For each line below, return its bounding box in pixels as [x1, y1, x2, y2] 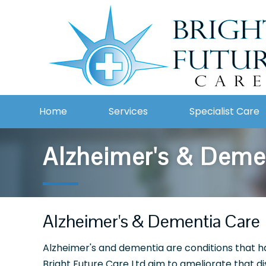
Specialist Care [189, 104, 259, 118]
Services [108, 104, 148, 118]
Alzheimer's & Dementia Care [43, 210, 260, 233]
